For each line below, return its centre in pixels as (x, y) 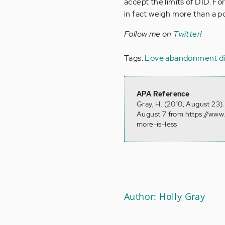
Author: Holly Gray (165, 196)
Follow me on (149, 34)
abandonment (191, 58)
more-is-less (157, 124)
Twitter (187, 34)
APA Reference (163, 94)
